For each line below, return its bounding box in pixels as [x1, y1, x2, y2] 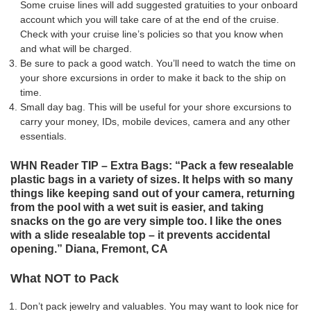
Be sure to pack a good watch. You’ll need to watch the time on [20, 58, 296, 69]
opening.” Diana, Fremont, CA [10, 242, 168, 255]
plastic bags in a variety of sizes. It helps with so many [10, 173, 293, 185]
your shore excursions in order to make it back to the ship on [20, 72, 286, 84]
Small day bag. [20, 101, 88, 113]
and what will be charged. [20, 43, 132, 55]
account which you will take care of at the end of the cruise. [20, 14, 279, 26]
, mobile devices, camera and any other [117, 116, 290, 128]
